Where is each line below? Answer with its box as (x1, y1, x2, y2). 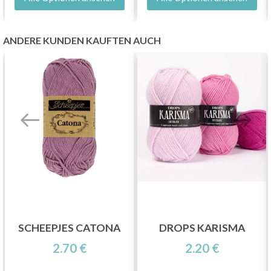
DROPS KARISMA (158, 221, 245, 235)
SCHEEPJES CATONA (18, 221, 120, 235)
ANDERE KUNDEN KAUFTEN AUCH (3, 34, 161, 46)
